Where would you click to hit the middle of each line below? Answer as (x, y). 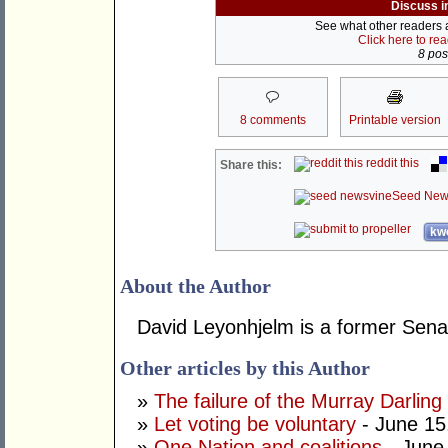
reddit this (391, 163)
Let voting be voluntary (255, 424)
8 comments (272, 120)
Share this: (251, 165)
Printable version (394, 120)
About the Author (195, 286)
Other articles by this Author (245, 368)
